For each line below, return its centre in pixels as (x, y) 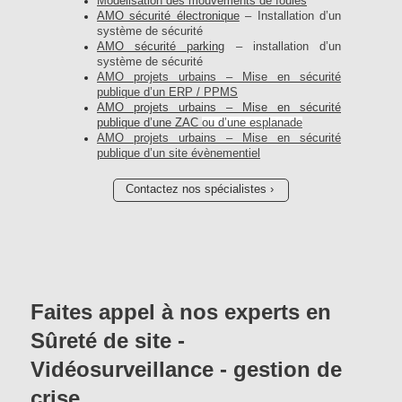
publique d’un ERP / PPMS (167, 92)
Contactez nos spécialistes (196, 190)
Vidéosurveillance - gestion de (186, 369)
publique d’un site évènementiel (179, 153)
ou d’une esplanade (252, 122)
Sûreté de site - (108, 340)
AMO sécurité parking (161, 46)
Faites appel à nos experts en (181, 311)
